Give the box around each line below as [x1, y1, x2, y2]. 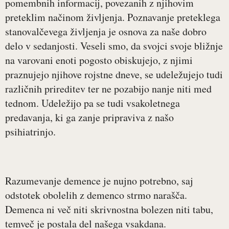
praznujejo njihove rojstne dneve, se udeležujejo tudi [5, 67, 223, 82]
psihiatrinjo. [5, 125, 56, 139]
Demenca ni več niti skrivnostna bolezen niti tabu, [5, 202, 213, 217]
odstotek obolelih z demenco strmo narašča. [5, 188, 187, 202]
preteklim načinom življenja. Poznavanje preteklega [5, 10, 220, 25]
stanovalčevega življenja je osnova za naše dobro [5, 25, 207, 39]
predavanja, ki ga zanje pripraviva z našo [5, 110, 174, 125]
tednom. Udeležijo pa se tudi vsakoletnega [5, 96, 180, 110]
